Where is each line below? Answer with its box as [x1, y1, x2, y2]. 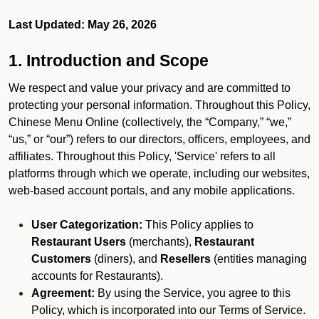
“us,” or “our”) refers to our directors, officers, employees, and [9, 133, 310, 145]
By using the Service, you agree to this [95, 287, 291, 299]
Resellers [160, 253, 211, 265]
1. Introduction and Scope [9, 51, 209, 70]
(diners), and [91, 253, 160, 265]
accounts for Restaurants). [31, 270, 163, 282]
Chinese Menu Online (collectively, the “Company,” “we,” [9, 116, 291, 128]
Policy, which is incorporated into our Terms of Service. [31, 304, 305, 316]
